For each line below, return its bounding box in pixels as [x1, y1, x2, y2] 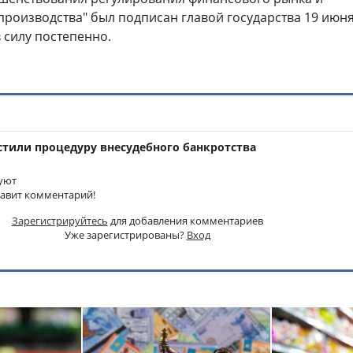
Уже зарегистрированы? [64, 227, 187, 242]
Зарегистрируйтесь [11, 213, 108, 228]
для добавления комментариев [107, 213, 263, 228]
